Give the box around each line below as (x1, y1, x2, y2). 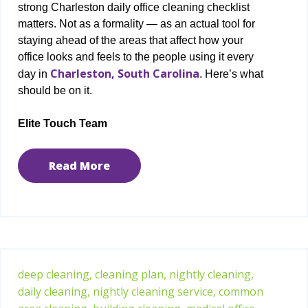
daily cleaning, (18, 283, 90, 299)
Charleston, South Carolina (50, 65, 199, 81)
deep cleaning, (18, 266, 92, 282)
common (219, 283, 263, 299)
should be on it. (18, 84, 92, 96)
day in (18, 67, 50, 80)
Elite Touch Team (18, 117, 107, 129)
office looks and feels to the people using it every (18, 50, 254, 63)
